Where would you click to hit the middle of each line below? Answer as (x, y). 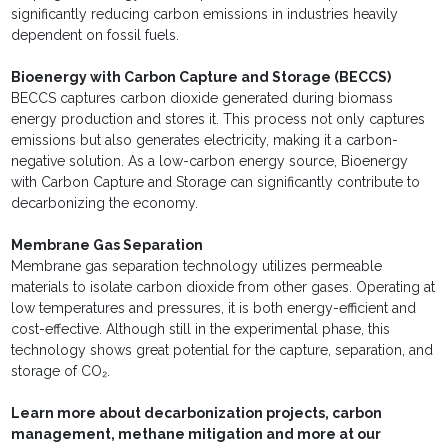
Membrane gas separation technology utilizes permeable (197, 266)
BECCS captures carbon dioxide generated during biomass (202, 98)
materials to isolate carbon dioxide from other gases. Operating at (223, 287)
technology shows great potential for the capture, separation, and (222, 350)
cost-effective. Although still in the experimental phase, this (201, 329)
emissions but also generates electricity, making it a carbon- (205, 140)
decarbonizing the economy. (107, 203)
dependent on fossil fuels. (97, 35)
